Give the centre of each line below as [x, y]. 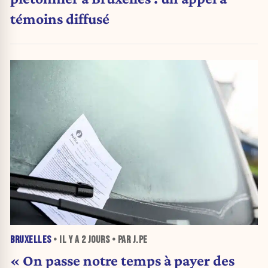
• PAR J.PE [129, 240]
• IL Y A [66, 240]
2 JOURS [95, 240]
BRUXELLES [31, 240]
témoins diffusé [60, 18]
